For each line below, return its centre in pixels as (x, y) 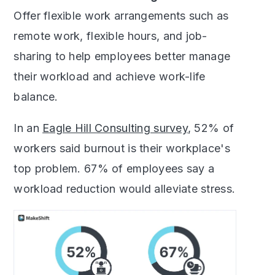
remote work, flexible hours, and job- (110, 36)
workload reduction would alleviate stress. (125, 188)
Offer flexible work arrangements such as (121, 15)
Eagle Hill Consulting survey (115, 128)
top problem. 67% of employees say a (114, 168)
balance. (36, 96)
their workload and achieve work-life (110, 76)
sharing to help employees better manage (122, 56)
